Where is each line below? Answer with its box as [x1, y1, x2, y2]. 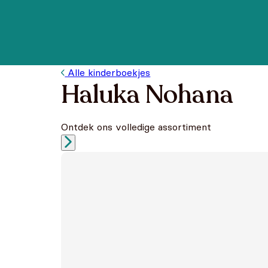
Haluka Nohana [61, 78, 233, 112]
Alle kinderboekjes [65, 66, 151, 78]
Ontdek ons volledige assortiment [61, 121, 211, 133]
